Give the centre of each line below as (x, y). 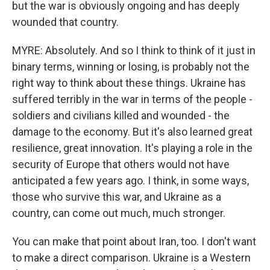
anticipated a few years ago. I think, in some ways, (130, 181)
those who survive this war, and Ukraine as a (117, 197)
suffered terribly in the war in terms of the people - (132, 99)
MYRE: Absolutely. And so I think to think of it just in (134, 50)
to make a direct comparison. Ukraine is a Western (131, 258)
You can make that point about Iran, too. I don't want (134, 241)
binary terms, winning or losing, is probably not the (131, 67)
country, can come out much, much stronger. (119, 213)
